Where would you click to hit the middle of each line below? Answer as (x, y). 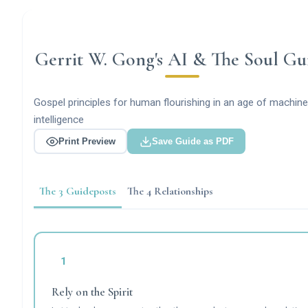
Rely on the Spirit (92, 291)
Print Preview (87, 142)
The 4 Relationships (170, 191)
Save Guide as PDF (192, 142)
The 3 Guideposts (78, 191)
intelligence (59, 120)
